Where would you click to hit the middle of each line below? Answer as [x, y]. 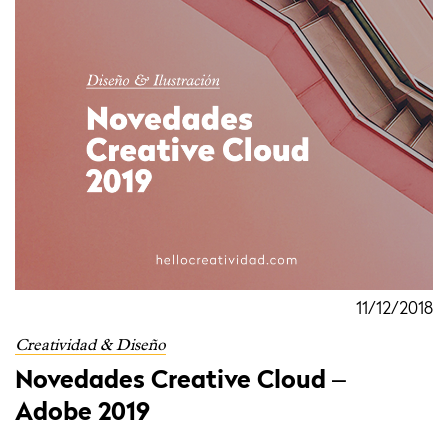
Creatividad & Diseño [90, 345]
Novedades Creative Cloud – [180, 382]
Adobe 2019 [82, 414]
